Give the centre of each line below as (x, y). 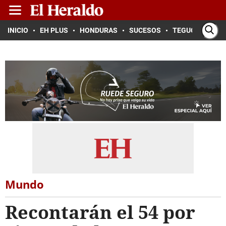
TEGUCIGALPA (196, 30)
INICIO (18, 30)
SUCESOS (145, 30)
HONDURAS (99, 30)
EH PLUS (54, 30)
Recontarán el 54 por (100, 212)
